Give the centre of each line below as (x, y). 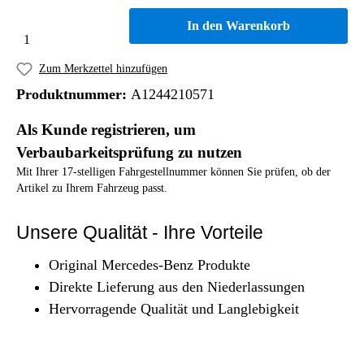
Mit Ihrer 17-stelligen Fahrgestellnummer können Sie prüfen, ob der (173, 171)
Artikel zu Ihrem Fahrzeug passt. (92, 188)
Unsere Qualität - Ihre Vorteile (140, 232)
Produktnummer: (74, 94)
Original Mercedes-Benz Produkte (149, 264)
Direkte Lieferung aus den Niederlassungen (177, 286)
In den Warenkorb (239, 26)
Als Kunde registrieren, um (106, 129)
